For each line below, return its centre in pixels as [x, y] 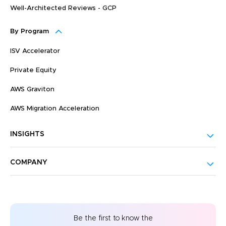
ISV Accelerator [35, 51]
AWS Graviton [32, 89]
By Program [30, 31]
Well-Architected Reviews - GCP [63, 8]
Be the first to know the [113, 218]
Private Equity [33, 70]
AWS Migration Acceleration [55, 108]
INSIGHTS [27, 134]
